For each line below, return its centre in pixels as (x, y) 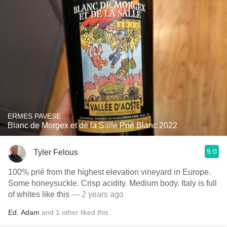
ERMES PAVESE (34, 116)
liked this (93, 212)
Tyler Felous (56, 152)
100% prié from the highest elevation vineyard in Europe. (109, 172)
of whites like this (39, 194)
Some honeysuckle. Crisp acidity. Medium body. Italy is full (112, 183)
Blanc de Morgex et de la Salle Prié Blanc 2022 (92, 125)
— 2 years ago (97, 194)
